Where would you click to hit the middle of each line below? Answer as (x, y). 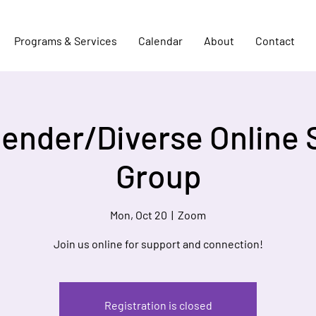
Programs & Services (66, 41)
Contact (275, 41)
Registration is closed (158, 305)
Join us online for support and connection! (158, 244)
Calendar (160, 41)
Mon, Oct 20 (139, 215)
